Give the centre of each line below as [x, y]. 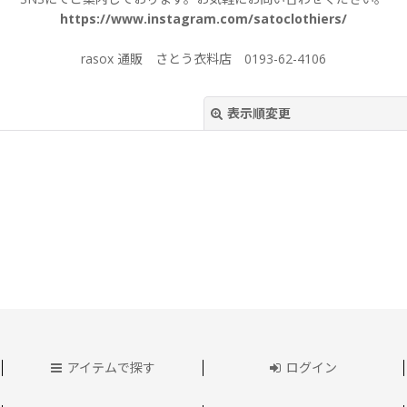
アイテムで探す [112, 367]
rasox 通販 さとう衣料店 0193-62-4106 [203, 59]
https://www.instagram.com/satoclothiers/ [203, 19]
